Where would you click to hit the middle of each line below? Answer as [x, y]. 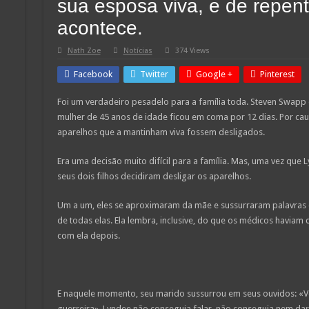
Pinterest [277, 74]
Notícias [138, 50]
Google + [214, 74]
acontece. [100, 28]
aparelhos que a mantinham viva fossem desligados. [161, 132]
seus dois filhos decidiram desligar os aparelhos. [154, 176]
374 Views [192, 50]
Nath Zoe [84, 50]
